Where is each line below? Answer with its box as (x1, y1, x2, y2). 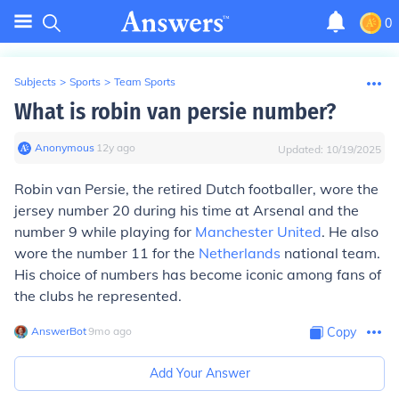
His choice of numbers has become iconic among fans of (14, 265, 381, 283)
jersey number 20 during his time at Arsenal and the (14, 201, 359, 219)
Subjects (14, 75, 56, 88)
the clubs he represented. (14, 287, 182, 305)
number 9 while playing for (14, 223, 195, 240)
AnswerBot (31, 324, 86, 338)
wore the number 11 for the (14, 244, 199, 262)
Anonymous (35, 141, 94, 154)
